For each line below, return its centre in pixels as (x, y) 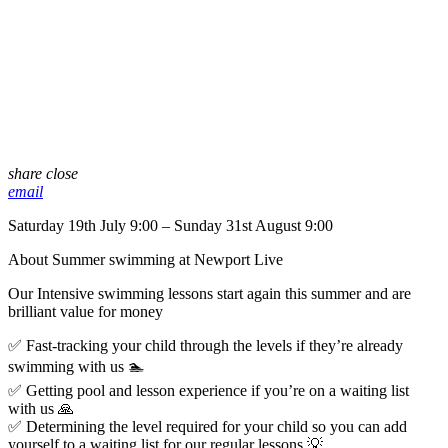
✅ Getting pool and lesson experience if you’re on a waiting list (208, 391)
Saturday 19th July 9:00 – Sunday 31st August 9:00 (170, 226)
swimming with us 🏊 (76, 367)
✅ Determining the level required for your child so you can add (207, 427)
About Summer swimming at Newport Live (145, 260)
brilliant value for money (85, 312)
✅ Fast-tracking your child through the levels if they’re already (205, 346)
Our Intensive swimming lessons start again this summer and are (209, 294)
